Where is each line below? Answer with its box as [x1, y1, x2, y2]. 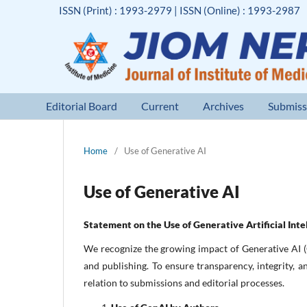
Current [141, 99, 180, 112]
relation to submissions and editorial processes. [84, 276, 284, 288]
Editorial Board [46, 99, 118, 112]
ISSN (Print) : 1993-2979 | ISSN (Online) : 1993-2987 [59, 3, 301, 16]
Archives [203, 99, 245, 112]
